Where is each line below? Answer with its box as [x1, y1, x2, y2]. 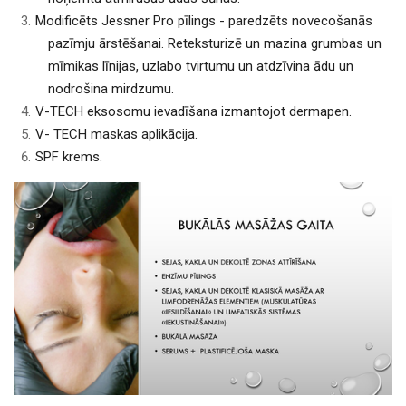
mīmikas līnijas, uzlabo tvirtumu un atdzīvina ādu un [47, 58, 353, 75]
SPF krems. [35, 149, 102, 166]
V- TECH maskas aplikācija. [35, 126, 198, 143]
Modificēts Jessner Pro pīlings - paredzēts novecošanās [35, 13, 372, 30]
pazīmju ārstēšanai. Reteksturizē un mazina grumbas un [47, 35, 382, 53]
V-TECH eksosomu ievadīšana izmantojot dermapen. [35, 103, 352, 121]
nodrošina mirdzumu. [47, 81, 174, 98]
